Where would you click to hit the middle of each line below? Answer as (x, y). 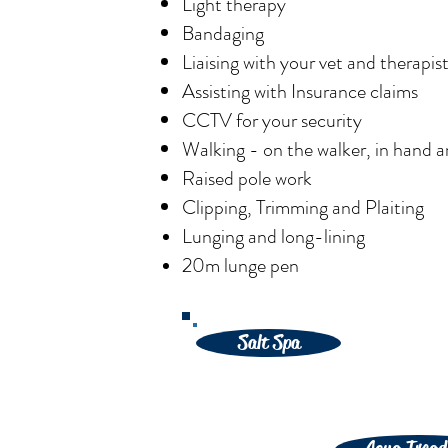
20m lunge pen (240, 265)
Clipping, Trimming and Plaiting (303, 207)
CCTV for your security (274, 120)
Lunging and (231, 236)
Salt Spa (268, 342)
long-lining (325, 236)
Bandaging (223, 33)
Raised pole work (247, 178)
